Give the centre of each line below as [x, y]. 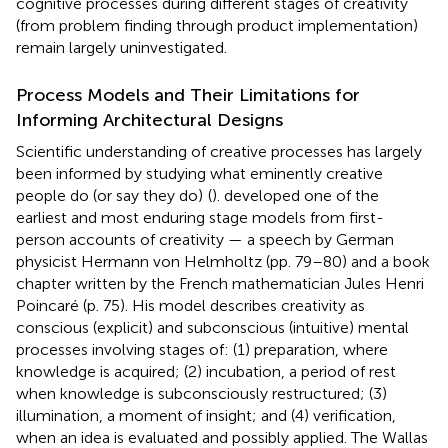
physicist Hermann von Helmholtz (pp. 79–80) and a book [223, 261]
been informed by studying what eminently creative [199, 173]
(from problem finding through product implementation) [217, 25]
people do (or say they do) [109, 195]
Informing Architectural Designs [149, 119]
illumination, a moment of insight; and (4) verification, [206, 415]
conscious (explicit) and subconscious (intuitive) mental [212, 327]
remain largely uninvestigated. [121, 47]
